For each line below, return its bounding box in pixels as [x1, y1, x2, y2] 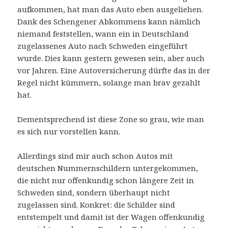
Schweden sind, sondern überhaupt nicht [17, 187, 170, 198]
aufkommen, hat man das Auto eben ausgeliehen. [17, 4, 204, 15]
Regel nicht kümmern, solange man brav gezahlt [17, 77, 201, 88]
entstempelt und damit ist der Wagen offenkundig [17, 212, 205, 222]
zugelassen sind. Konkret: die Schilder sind [17, 199, 176, 210]
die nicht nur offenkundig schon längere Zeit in [17, 175, 194, 186]
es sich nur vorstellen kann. [17, 126, 121, 137]
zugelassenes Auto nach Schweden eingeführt [17, 41, 188, 51]
